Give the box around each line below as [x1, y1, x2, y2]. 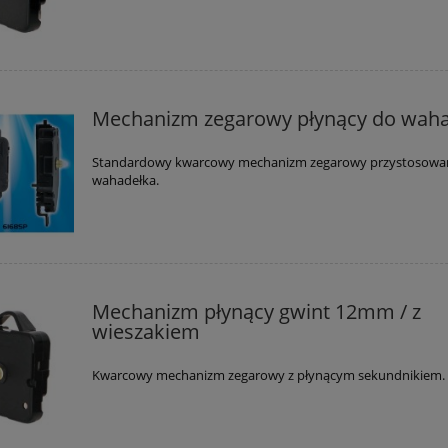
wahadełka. [92, 170, 160, 189]
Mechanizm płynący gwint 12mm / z [92, 297, 422, 325]
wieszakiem [92, 317, 201, 345]
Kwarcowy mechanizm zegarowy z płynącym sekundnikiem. [92, 365, 446, 384]
